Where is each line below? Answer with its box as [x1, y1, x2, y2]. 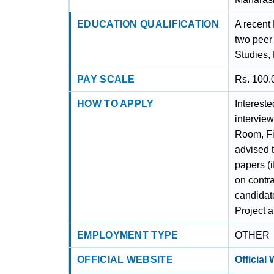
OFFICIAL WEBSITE [77, 254, 173, 265]
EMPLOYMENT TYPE [77, 230, 179, 240]
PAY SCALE [77, 74, 135, 84]
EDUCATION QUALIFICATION [77, 19, 219, 29]
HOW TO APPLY [77, 98, 154, 109]
